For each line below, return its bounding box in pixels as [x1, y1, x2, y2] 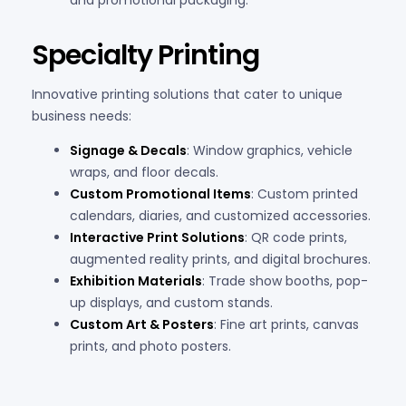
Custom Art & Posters [70, 315, 214, 334]
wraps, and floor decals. [70, 163, 218, 182]
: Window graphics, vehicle [187, 141, 353, 160]
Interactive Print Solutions [70, 228, 245, 247]
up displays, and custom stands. [70, 294, 273, 313]
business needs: [32, 107, 131, 126]
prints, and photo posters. [70, 337, 231, 356]
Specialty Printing [32, 36, 259, 75]
